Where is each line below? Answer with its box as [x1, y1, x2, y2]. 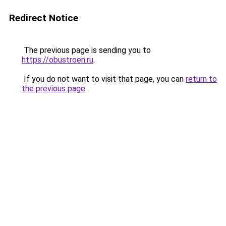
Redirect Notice [9, 12, 78, 24]
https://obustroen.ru [22, 55, 93, 65]
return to [186, 74, 217, 84]
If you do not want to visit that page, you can [22, 74, 186, 84]
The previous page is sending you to [22, 45, 151, 55]
